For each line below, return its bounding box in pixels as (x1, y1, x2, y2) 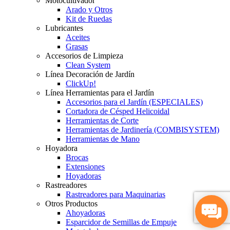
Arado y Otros (66, 5, 112, 14)
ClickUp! (66, 79, 96, 88)
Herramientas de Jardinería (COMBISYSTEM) (66, 125, 219, 134)
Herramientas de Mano (66, 134, 140, 143)
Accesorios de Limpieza (45, 51, 123, 60)
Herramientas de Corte (66, 116, 139, 125)
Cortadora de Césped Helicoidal (66, 106, 169, 116)
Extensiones (66, 162, 105, 171)
